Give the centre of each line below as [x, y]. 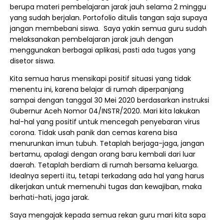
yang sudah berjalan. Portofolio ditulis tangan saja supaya [109, 18]
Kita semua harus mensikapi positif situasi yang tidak [101, 79]
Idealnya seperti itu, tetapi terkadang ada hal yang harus [107, 176]
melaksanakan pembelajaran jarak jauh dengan [92, 39]
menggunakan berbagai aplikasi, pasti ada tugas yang [103, 50]
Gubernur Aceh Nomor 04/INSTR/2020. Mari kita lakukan [105, 111]
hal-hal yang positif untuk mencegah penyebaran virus [105, 122]
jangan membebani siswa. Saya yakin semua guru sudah [108, 28]
